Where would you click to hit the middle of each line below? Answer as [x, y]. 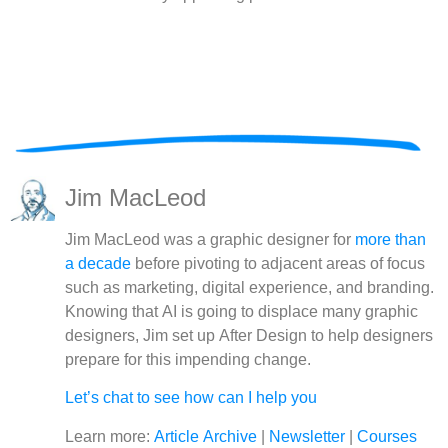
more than [391, 240]
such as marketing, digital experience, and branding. [250, 288]
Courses [387, 436]
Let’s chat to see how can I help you [191, 398]
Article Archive [206, 436]
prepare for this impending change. [190, 360]
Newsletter [307, 436]
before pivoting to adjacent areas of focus [278, 264]
